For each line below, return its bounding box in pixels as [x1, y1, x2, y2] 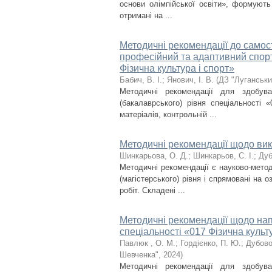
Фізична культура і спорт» [120, 63, 234, 73]
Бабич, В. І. [120, 75, 162, 84]
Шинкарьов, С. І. [193, 151, 254, 160]
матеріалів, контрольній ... [120, 110, 217, 119]
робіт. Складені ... [120, 186, 185, 195]
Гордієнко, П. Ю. [180, 239, 241, 248]
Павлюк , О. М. [120, 239, 175, 248]
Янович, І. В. [167, 75, 214, 84]
